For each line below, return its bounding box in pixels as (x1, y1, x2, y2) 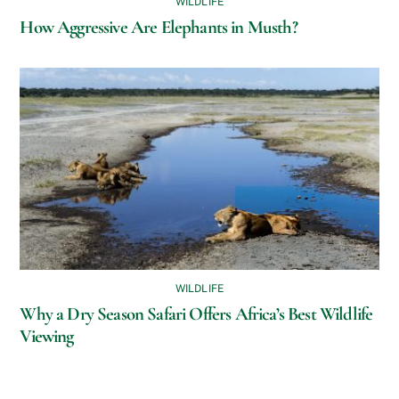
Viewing (20, 325, 74, 348)
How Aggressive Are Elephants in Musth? (20, 16, 297, 39)
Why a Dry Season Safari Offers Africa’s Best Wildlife (20, 303, 373, 326)
